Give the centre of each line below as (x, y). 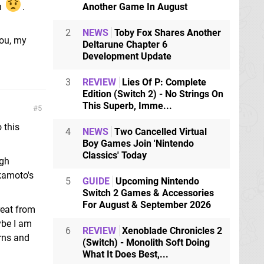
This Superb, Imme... (127, 105)
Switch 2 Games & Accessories (148, 193)
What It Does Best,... (126, 254)
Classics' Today (115, 155)
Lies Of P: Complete (163, 82)
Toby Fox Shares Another (166, 32)
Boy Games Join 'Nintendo (138, 143)
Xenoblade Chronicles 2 (171, 230)
